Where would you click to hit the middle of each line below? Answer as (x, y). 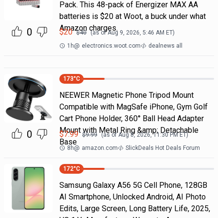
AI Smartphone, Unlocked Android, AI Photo (132, 197)
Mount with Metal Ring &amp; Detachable (129, 130)
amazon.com (100, 148)
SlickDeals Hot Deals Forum (163, 148)
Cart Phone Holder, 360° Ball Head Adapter (131, 118)
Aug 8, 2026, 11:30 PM (148, 135)
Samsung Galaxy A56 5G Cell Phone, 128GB (133, 185)
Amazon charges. (88, 28)
